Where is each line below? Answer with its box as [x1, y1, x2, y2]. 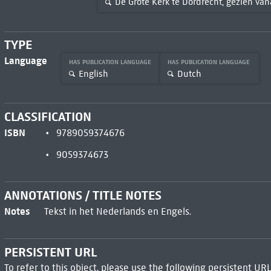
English [78, 68, 108, 79]
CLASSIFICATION [4, 109, 91, 125]
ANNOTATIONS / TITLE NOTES [4, 187, 162, 203]
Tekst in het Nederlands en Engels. [44, 205, 191, 217]
